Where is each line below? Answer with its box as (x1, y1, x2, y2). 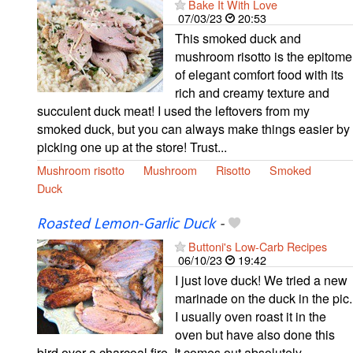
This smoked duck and (175, 29, 301, 48)
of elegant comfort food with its (175, 65, 344, 84)
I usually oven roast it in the (175, 307, 326, 326)
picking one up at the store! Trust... (37, 138, 227, 157)
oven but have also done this (175, 325, 335, 344)
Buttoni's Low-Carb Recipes (188, 238, 327, 255)
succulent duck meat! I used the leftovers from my (37, 102, 310, 121)
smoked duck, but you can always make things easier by (37, 120, 350, 139)
